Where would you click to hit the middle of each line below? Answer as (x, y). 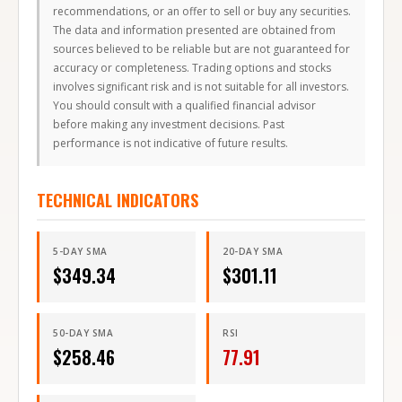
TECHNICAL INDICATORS (118, 201)
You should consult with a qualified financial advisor (184, 106)
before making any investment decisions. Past (169, 125)
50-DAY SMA (83, 333)
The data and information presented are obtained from (194, 31)
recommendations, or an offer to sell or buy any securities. (202, 12)
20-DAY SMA (253, 252)
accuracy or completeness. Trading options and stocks (192, 68)
